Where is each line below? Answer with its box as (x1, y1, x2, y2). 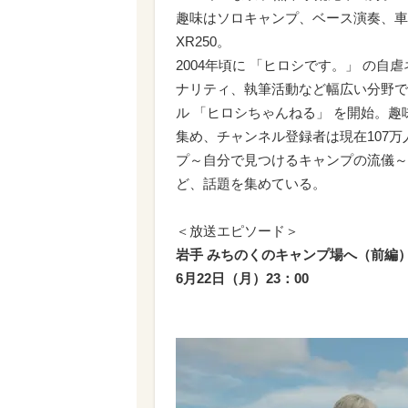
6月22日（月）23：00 (176, 270, 309, 286)
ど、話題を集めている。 (176, 176, 326, 191)
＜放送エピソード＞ (176, 223, 299, 239)
